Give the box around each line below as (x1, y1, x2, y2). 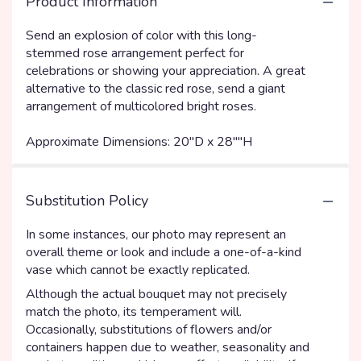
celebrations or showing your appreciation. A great (26, 62, 305, 80)
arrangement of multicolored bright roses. (26, 98, 256, 115)
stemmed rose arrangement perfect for (26, 44, 244, 62)
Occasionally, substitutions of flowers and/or (26, 321, 272, 338)
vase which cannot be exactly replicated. (26, 261, 250, 279)
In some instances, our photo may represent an (26, 226, 286, 243)
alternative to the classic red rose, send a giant (26, 80, 285, 98)
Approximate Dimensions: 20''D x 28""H (26, 133, 252, 151)
